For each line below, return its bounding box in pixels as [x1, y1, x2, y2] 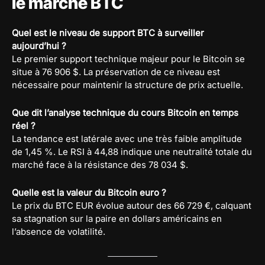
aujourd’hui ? [12, 40, 66, 51]
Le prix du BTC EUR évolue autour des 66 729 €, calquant [12, 199, 251, 211]
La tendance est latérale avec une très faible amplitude [12, 132, 242, 144]
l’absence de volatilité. [12, 225, 105, 237]
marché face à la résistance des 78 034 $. [12, 159, 188, 170]
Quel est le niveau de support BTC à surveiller [12, 27, 204, 38]
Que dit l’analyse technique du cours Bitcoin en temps [12, 106, 238, 118]
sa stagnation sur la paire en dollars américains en [12, 212, 222, 224]
